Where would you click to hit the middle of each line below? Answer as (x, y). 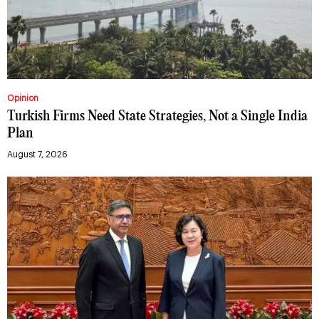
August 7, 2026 (37, 154)
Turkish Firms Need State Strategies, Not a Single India (157, 116)
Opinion (23, 98)
